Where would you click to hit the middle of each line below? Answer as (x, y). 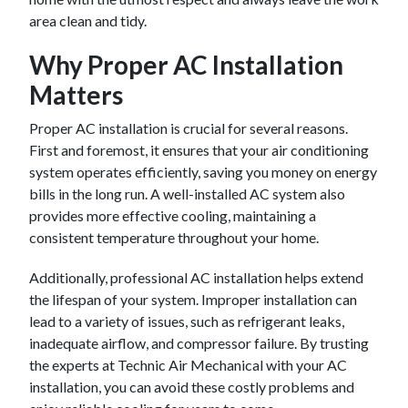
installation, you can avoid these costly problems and (192, 387)
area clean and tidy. (88, 20)
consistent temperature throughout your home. (174, 237)
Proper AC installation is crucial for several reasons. (189, 128)
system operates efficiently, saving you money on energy (203, 172)
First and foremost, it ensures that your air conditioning (199, 150)
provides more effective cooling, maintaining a (173, 215)
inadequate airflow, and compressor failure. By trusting (199, 343)
